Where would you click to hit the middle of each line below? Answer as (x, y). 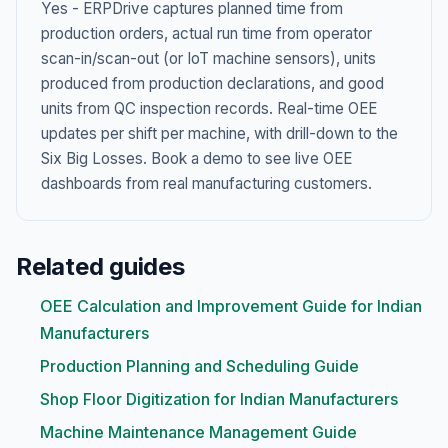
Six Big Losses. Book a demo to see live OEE (196, 158)
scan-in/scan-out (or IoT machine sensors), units (208, 58)
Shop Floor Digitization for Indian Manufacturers (219, 399)
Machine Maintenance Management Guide (198, 432)
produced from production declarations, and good (212, 83)
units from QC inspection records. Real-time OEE (209, 108)
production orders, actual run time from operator (206, 33)
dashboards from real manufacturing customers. (206, 183)
